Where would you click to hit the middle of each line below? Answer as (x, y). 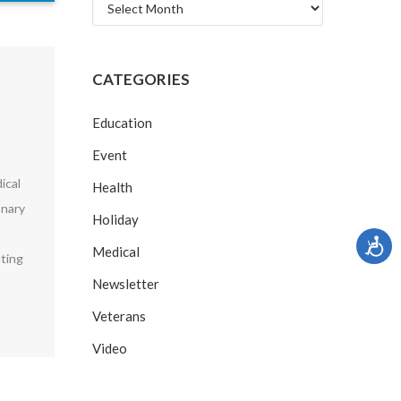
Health (112, 187)
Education (122, 123)
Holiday (115, 219)
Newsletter (126, 284)
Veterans (119, 316)
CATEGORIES (141, 79)
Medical (116, 252)
